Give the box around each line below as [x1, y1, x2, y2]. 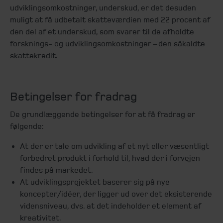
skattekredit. [10, 51, 58, 60]
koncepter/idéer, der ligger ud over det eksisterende [20, 190, 212, 198]
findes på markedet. [20, 166, 93, 174]
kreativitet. [20, 214, 61, 222]
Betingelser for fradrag [10, 90, 137, 103]
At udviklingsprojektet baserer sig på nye [20, 178, 170, 186]
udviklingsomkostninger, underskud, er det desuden [10, 3, 196, 12]
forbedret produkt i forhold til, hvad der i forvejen [20, 154, 200, 162]
